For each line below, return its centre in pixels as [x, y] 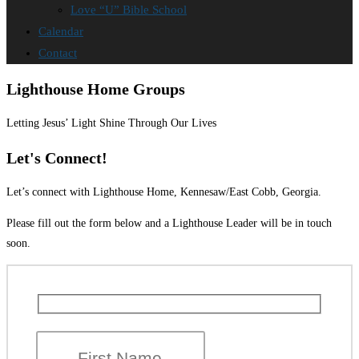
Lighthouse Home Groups [96, 89]
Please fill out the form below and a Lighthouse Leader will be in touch [169, 224]
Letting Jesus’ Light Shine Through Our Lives [111, 123]
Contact [58, 53]
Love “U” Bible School [129, 10]
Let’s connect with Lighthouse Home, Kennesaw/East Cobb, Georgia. [165, 192]
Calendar [61, 31]
